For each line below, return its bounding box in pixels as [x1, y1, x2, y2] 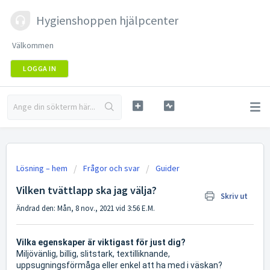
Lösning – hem [16, 163, 69, 174]
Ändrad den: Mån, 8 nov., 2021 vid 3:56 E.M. [16, 203, 155, 213]
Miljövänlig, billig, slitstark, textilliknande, [16, 249, 170, 259]
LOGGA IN [23, 64, 56, 73]
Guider [155, 163, 180, 174]
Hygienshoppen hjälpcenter [36, 13, 178, 28]
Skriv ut [221, 191, 248, 201]
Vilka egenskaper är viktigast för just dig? [16, 237, 186, 248]
